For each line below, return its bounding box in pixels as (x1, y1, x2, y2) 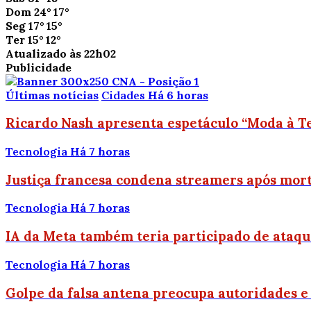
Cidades (101, 87, 145, 102)
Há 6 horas (148, 87, 208, 102)
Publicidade (6, 60, 72, 74)
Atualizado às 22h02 (6, 46, 116, 60)
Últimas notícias (6, 87, 99, 102)
